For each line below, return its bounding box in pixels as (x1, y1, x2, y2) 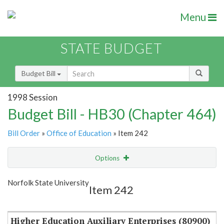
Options (95, 154, 121, 162)
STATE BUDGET (60, 40, 162, 57)
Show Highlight (58, 174, 104, 182)
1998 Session (7, 91, 57, 102)
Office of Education (46, 128, 111, 138)
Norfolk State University (7, 178, 89, 187)
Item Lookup (10, 195, 49, 204)
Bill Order (7, 128, 40, 138)
